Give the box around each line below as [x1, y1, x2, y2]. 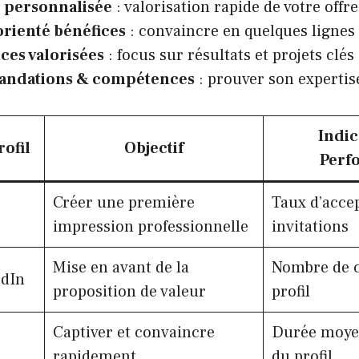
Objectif [124, 137, 184, 159]
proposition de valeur [53, 280, 206, 302]
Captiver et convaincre [53, 321, 215, 343]
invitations [272, 216, 349, 237]
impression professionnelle [53, 216, 248, 237]
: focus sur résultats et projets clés [104, 44, 354, 66]
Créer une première [53, 192, 195, 213]
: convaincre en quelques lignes [126, 20, 355, 42]
